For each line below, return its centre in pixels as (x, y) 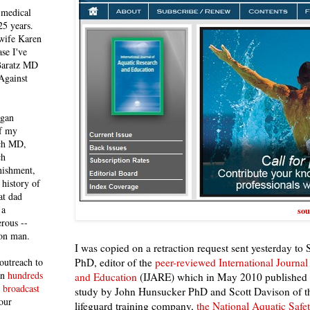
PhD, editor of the (115, 262)
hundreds (25, 275)
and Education (106, 276)
